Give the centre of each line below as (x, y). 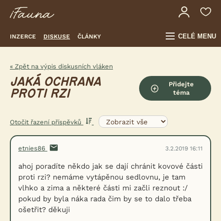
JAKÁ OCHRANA (55, 82)
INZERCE (23, 36)
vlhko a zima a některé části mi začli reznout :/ (103, 188)
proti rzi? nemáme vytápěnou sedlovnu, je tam (102, 177)
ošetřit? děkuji (44, 210)
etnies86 (33, 148)
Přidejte (182, 84)
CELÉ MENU (197, 36)
